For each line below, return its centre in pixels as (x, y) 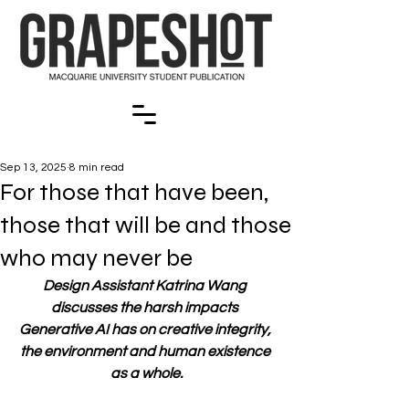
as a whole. (146, 373)
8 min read (97, 168)
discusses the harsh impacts (146, 308)
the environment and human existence (146, 351)
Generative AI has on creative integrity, (146, 330)
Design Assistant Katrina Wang (146, 286)
